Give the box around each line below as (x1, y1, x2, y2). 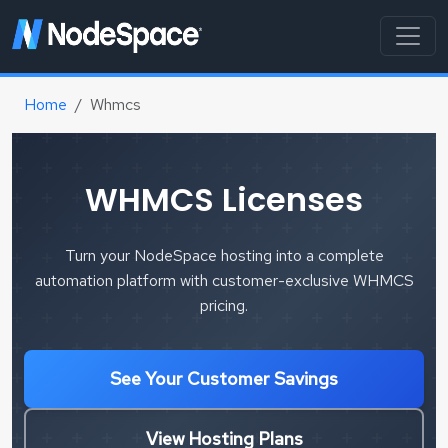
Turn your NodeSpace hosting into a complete (64, 244, 384, 266)
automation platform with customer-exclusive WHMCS (34, 269, 414, 291)
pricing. (200, 294, 248, 316)
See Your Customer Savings (110, 366, 338, 390)
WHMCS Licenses (85, 176, 363, 222)
